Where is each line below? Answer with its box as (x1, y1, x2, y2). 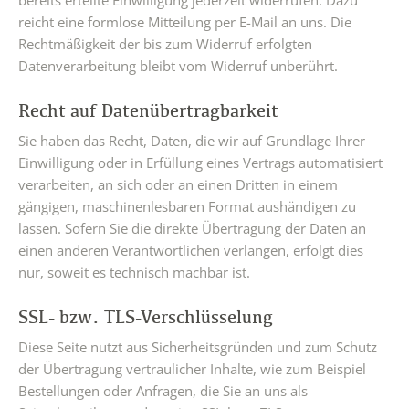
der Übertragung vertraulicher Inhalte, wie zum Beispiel (18, 360, 366, 378)
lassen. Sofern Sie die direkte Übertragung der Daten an (18, 219, 366, 237)
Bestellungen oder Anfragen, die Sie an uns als (18, 382, 308, 400)
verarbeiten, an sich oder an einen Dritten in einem (18, 175, 338, 194)
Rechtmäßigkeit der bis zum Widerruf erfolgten (18, 35, 312, 53)
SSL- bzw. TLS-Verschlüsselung (18, 306, 273, 328)
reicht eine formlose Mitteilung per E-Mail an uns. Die (18, 13, 351, 31)
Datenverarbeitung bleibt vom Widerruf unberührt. (18, 57, 338, 75)
